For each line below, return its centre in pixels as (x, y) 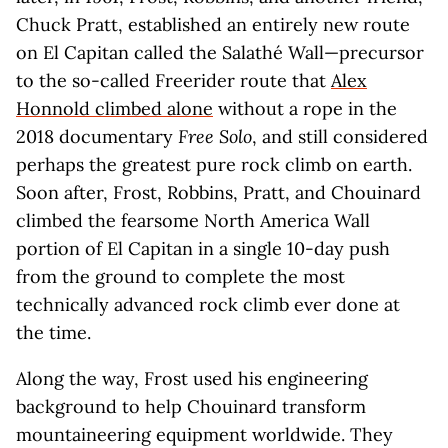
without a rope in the (305, 108)
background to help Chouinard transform (191, 406)
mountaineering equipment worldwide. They (204, 434)
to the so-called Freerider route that (173, 80)
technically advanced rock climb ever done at (208, 304)
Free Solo (215, 136)
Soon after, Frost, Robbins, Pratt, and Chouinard (218, 192)
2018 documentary (97, 136)
